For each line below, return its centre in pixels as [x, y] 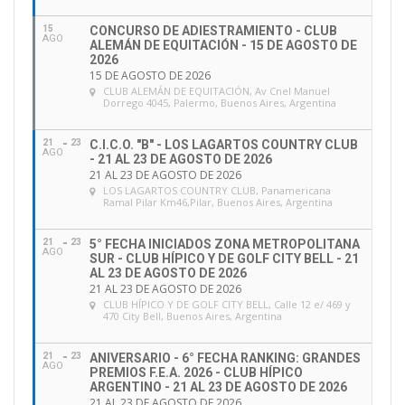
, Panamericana [293, 191]
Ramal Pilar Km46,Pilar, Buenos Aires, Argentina [218, 202]
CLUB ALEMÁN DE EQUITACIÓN [176, 91]
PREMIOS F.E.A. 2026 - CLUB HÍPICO [196, 373]
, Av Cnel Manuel [290, 91]
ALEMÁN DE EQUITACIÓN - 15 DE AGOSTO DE [223, 46]
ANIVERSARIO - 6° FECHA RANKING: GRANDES [225, 358]
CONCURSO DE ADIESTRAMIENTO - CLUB [213, 31]
